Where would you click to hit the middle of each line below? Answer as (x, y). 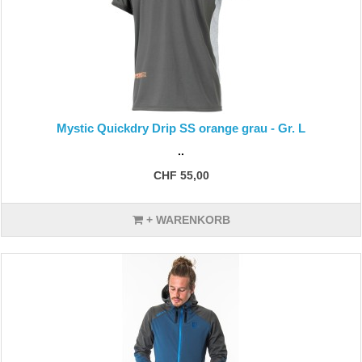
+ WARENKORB (186, 220)
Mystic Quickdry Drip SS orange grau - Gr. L (181, 128)
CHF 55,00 (181, 175)
